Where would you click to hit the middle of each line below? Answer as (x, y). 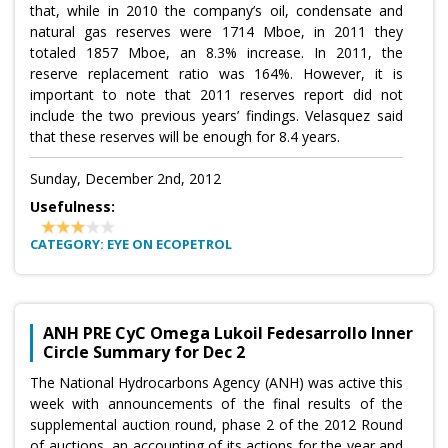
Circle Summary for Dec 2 (144, 352)
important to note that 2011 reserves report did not (216, 95)
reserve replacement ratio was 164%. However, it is (216, 74)
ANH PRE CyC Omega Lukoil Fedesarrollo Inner (228, 333)
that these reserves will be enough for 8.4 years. (185, 137)
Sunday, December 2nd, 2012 (125, 179)
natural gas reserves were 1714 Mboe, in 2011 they (216, 32)
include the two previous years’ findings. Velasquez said (216, 116)
